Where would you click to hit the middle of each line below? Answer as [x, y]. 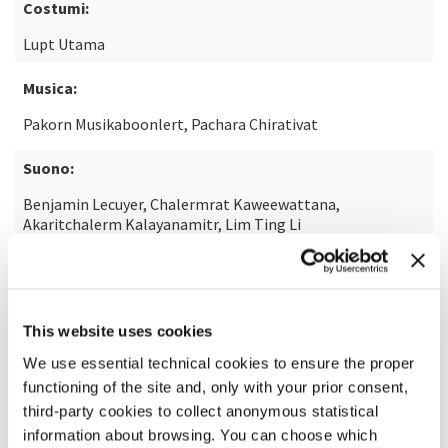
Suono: [48, 168]
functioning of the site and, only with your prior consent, [215, 386]
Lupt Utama [64, 44]
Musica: [50, 88]
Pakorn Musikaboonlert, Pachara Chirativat [170, 124]
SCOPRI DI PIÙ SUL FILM [102, 293]
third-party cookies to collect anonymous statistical [200, 410]
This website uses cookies [118, 331]
